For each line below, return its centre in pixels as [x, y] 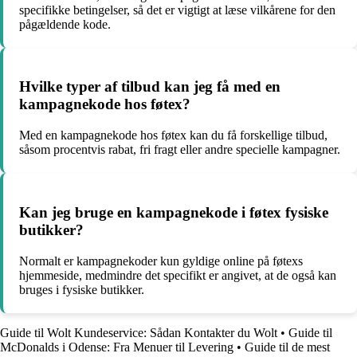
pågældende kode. [65, 24]
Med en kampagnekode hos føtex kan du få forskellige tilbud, [173, 135]
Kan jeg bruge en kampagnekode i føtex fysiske [174, 212]
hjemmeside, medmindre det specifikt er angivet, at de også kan [178, 275]
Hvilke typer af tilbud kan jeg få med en [150, 87]
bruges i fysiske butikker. [82, 289]
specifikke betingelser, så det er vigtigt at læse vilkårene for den [177, 10]
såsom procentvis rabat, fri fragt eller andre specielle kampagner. [180, 150]
